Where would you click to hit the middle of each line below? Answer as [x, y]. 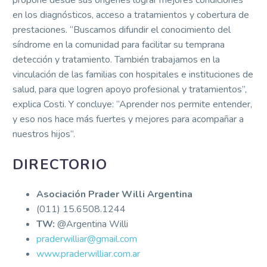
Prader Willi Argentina [140, 195]
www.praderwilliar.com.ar [88, 254]
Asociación [62, 195]
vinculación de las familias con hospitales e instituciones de [133, 75]
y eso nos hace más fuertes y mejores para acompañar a [128, 119]
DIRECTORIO [60, 165]
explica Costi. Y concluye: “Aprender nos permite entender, [132, 105]
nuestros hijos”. [44, 134]
